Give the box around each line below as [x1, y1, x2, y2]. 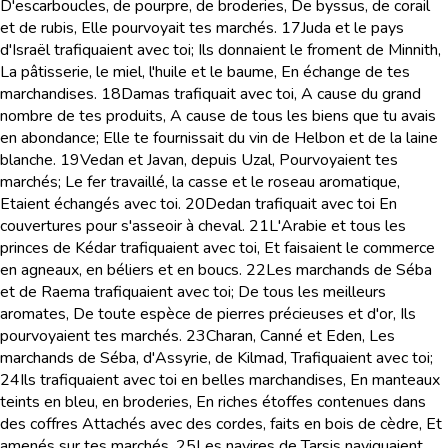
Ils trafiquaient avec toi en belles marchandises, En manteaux [20, 369, 440, 391]
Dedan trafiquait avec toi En [205, 193, 397, 215]
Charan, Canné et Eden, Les [206, 325, 395, 347]
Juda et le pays [301, 17, 404, 39]
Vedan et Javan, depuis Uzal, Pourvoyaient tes [80, 149, 398, 171]
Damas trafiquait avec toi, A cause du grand [121, 83, 421, 105]
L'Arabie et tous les [269, 215, 406, 237]
